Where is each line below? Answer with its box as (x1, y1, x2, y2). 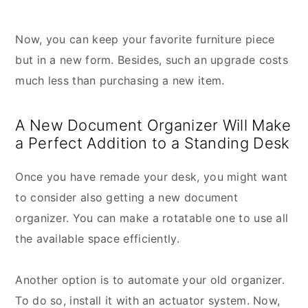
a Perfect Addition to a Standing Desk (15, 134, 290, 153)
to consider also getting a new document (15, 190, 239, 205)
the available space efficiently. (15, 232, 179, 246)
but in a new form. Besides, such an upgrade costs (15, 53, 289, 67)
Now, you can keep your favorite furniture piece (15, 32, 275, 47)
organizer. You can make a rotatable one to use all (15, 211, 289, 225)
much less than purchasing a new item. (15, 74, 225, 88)
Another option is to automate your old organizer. (15, 273, 285, 287)
